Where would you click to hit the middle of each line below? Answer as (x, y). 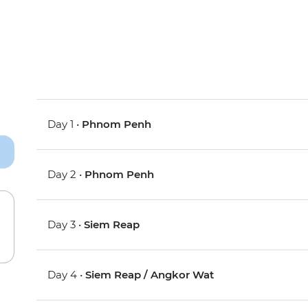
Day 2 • (66, 174)
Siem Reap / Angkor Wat (150, 275)
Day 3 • (66, 224)
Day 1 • (65, 124)
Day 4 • (67, 275)
